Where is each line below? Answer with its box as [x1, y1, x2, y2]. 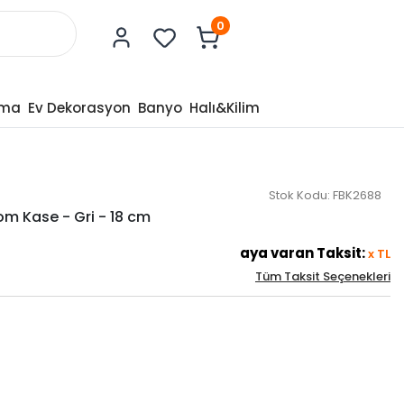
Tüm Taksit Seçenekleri [254, 268, 390, 285]
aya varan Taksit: [239, 243, 365, 262]
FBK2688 [332, 187, 381, 204]
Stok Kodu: [268, 187, 330, 204]
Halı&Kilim [188, 98, 260, 117]
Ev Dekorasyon [27, 98, 131, 117]
